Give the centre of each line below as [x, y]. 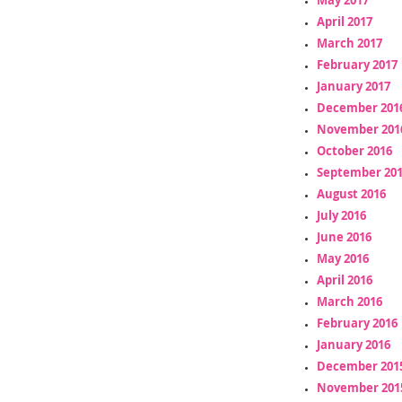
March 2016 [349, 301]
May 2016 [342, 258]
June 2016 [344, 236]
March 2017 [349, 43]
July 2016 [341, 215]
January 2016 [353, 344]
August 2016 [351, 193]
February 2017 [357, 64]
